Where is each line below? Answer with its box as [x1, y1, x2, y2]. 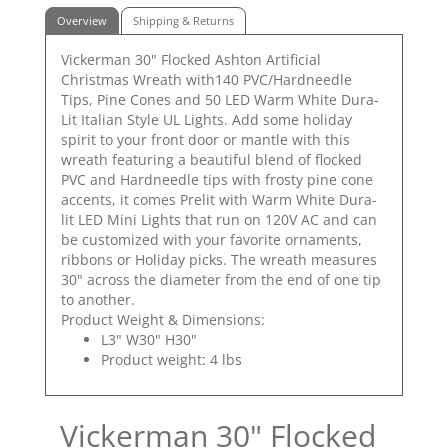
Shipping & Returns [133, 12, 234, 28]
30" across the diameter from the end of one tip [61, 270, 381, 290]
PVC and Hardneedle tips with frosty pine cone [61, 170, 373, 190]
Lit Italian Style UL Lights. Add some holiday [61, 110, 352, 130]
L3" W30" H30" [101, 330, 197, 350]
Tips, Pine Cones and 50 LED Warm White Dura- [61, 90, 379, 110]
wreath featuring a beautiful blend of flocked [61, 150, 362, 170]
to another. [61, 290, 135, 310]
